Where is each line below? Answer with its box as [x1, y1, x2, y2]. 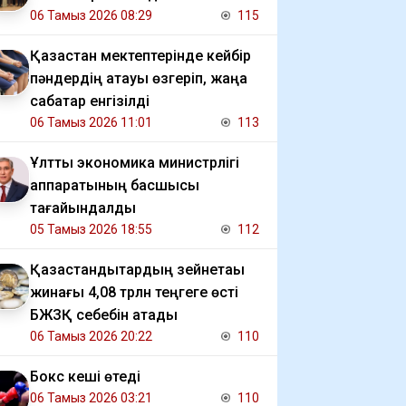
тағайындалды [30, 199, 136, 217]
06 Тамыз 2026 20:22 [30, 329, 152, 343]
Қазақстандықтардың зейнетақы [30, 261, 245, 278]
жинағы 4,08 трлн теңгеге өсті [30, 284, 238, 301]
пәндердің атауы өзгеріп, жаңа [30, 70, 247, 87]
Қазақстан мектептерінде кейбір [30, 47, 251, 64]
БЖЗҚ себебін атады [30, 306, 178, 324]
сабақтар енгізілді [30, 92, 150, 110]
